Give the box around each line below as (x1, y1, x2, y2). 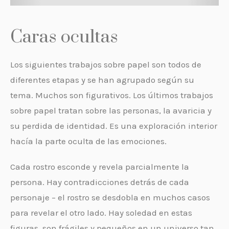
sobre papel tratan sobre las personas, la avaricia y (10, 105, 212, 116)
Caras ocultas (10, 26, 118, 49)
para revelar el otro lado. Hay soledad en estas (10, 208, 192, 218)
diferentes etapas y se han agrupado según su (10, 75, 194, 85)
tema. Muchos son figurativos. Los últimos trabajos (10, 90, 213, 100)
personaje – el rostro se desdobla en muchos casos (10, 192, 210, 202)
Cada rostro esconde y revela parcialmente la (10, 162, 189, 172)
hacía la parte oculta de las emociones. (10, 136, 167, 146)
